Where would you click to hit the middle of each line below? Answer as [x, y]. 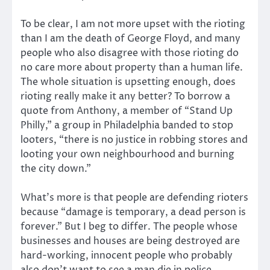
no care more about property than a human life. [132, 67]
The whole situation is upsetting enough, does [128, 82]
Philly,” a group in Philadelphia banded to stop [127, 125]
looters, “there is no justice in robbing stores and [134, 140]
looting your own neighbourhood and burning [127, 154]
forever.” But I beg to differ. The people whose [129, 227]
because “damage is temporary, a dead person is [133, 212]
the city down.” [56, 168]
